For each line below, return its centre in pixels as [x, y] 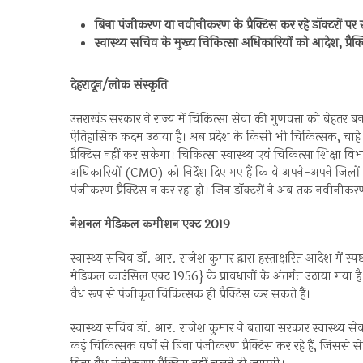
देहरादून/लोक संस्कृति [119, 85]
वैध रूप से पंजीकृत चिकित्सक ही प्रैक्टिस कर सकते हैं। [190, 295]
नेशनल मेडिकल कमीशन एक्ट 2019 [150, 225]
